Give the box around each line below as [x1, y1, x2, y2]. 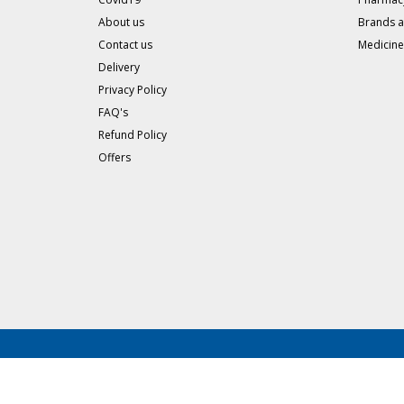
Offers [97, 150, 131, 165]
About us [97, 14, 144, 30]
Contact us [97, 37, 152, 52]
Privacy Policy [97, 82, 167, 97]
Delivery [97, 60, 140, 75]
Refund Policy [97, 127, 167, 142]
